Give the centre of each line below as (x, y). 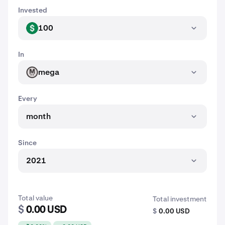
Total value (35, 198)
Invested (33, 10)
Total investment (180, 199)
